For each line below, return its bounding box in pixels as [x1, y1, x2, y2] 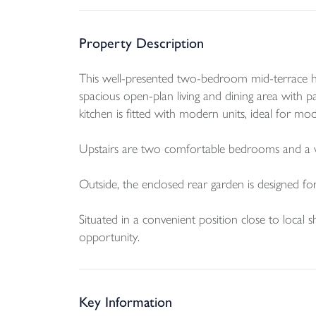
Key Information [79, 293, 172, 310]
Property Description [79, 35, 204, 51]
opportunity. [79, 229, 140, 245]
